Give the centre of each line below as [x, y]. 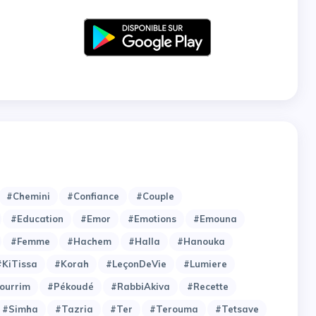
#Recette [208, 287]
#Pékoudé [71, 287]
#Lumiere [205, 264]
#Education [37, 219]
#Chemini [28, 196]
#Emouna [215, 219]
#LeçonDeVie [136, 264]
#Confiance [93, 196]
